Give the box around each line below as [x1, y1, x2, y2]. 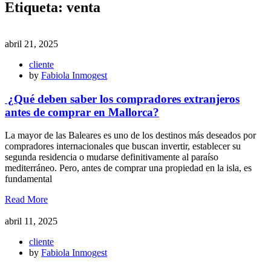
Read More [5, 194, 48, 205]
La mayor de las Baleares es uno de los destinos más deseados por [5, 130, 256, 141]
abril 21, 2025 [5, 38, 58, 49]
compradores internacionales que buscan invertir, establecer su [5, 141, 241, 152]
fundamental [5, 174, 52, 184]
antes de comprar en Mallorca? [5, 105, 159, 119]
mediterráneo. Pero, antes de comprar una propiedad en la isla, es [5, 163, 252, 174]
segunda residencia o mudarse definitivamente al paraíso [5, 152, 218, 163]
